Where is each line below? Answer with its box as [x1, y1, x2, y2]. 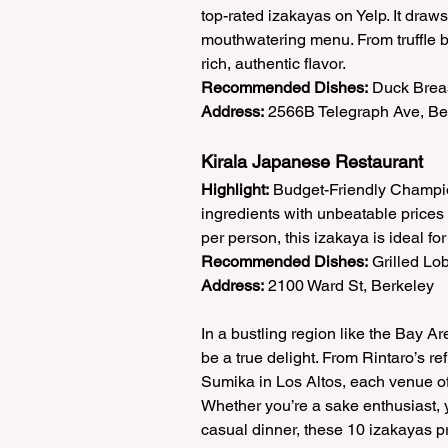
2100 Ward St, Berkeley [264, 276, 438, 296]
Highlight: [201, 180, 269, 200]
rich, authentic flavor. [201, 54, 354, 74]
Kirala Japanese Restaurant [201, 151, 433, 173]
